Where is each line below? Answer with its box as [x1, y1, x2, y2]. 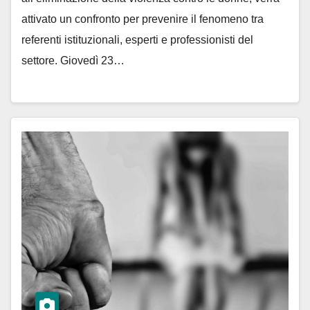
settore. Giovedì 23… [21, 54, 125, 66]
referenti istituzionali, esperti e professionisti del [21, 33, 253, 46]
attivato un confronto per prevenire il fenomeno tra [21, 12, 264, 25]
